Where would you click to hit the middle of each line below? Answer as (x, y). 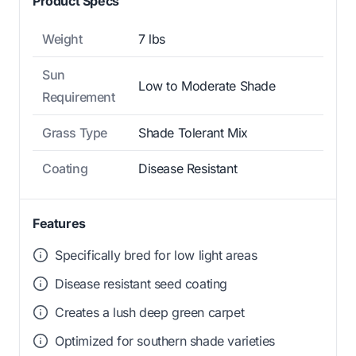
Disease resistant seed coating (141, 283)
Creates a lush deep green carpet (150, 312)
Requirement (79, 97)
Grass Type (75, 132)
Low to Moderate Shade (207, 85)
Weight (62, 39)
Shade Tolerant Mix (193, 132)
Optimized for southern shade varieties (165, 341)
